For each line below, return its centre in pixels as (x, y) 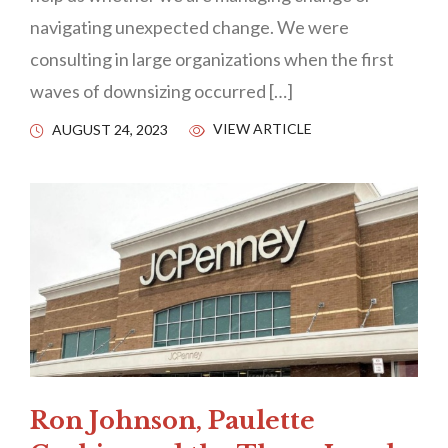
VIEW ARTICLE (261, 129)
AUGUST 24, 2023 (110, 130)
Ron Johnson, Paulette (172, 420)
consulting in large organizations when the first (212, 59)
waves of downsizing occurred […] (161, 91)
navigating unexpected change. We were (189, 27)
